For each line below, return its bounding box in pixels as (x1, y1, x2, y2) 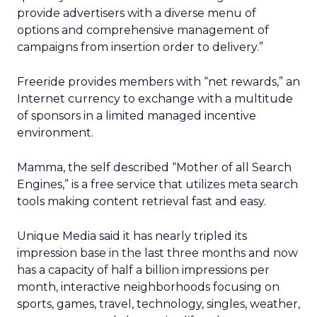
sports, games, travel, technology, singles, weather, (17, 297, 300, 311)
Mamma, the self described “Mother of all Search (17, 161, 292, 174)
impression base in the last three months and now (17, 246, 298, 260)
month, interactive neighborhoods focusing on (17, 280, 279, 294)
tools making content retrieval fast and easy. (17, 195, 266, 208)
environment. (17, 126, 93, 139)
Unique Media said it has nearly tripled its (17, 229, 247, 243)
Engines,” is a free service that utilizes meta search (17, 178, 298, 191)
